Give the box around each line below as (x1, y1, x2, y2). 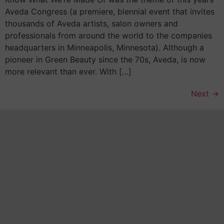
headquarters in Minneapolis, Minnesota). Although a (5, 42, 204, 52)
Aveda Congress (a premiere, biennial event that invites (5, 6, 214, 16)
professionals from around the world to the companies (5, 30, 212, 40)
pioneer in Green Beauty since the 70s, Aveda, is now (5, 54, 205, 64)
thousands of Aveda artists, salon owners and (5, 18, 178, 28)
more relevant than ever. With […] (5, 66, 131, 76)
